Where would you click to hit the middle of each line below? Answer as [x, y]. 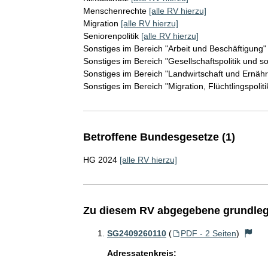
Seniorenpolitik [111, 36]
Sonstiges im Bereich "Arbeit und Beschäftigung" [174, 48]
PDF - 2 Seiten [208, 233]
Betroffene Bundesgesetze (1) [159, 137]
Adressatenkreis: [141, 253]
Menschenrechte [115, 10]
